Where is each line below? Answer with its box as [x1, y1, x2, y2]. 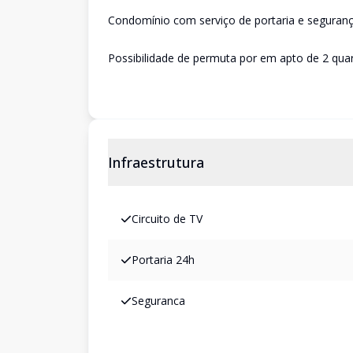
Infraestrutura [108, 153, 204, 172]
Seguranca [132, 293, 185, 308]
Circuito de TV [132, 211, 203, 226]
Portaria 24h [132, 252, 195, 267]
